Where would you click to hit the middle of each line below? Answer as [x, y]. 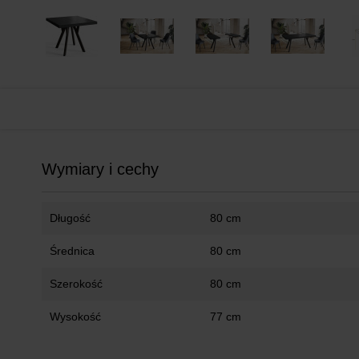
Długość [70, 218]
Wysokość [75, 316]
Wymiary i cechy [100, 169]
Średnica [72, 250]
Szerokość [76, 283]
